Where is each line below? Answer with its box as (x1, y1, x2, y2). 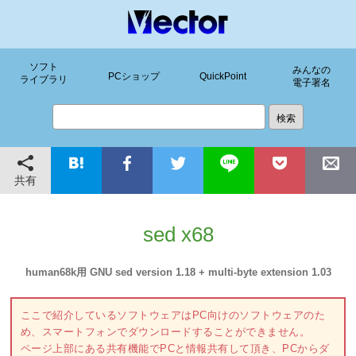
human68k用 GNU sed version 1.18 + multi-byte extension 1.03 (25, 265, 331, 278)
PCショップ (107, 70, 160, 82)
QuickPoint (199, 70, 246, 82)
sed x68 (142, 223, 214, 246)
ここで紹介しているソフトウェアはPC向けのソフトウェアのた (20, 309, 326, 322)
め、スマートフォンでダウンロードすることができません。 (20, 326, 311, 339)
